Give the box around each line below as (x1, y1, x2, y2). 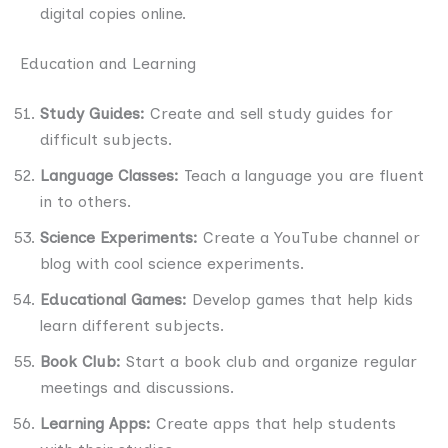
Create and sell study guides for (150, 103, 393, 123)
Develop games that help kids (187, 289, 413, 309)
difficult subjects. (40, 129, 172, 149)
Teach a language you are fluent (184, 165, 424, 185)
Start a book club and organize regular (121, 351, 417, 371)
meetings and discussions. (40, 377, 234, 397)
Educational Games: (40, 289, 187, 309)
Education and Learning (20, 53, 196, 73)
